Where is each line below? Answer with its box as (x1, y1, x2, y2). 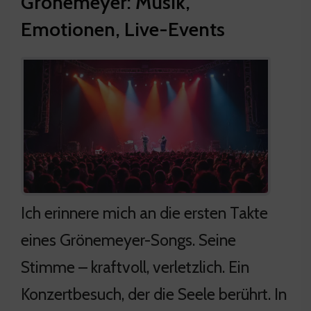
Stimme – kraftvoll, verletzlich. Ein (21, 256, 249, 277)
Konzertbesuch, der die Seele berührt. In (21, 283, 287, 304)
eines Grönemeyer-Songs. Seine (21, 229, 236, 250)
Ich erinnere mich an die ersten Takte (21, 202, 268, 223)
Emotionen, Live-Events (21, 17, 225, 41)
